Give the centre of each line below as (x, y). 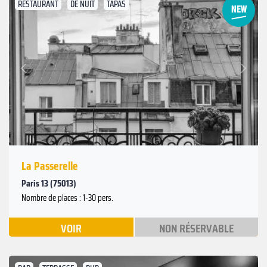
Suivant (229, 61)
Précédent (41, 74)
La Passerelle (50, 165)
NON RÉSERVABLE (196, 228)
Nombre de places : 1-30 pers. (67, 198)
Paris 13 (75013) (49, 183)
